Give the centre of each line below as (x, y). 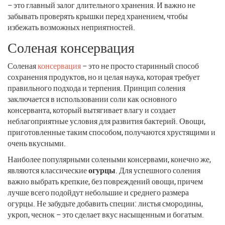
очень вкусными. (37, 143)
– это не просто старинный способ (140, 66)
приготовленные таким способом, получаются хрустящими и (111, 132)
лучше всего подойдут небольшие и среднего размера (98, 192)
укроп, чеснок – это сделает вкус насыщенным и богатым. (106, 214)
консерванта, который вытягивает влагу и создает (92, 110)
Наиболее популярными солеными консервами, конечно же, (109, 159)
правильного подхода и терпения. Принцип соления (96, 88)
